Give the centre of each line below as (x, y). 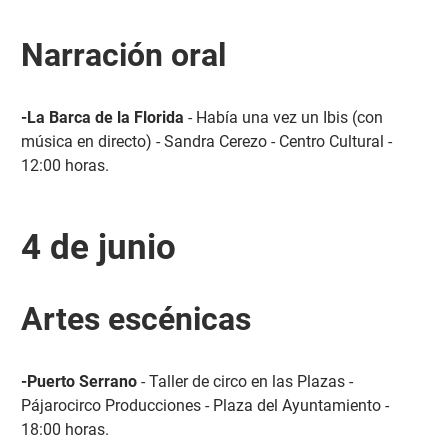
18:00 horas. (64, 429)
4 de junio (98, 246)
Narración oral (123, 54)
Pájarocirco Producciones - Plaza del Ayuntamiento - (204, 405)
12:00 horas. (64, 165)
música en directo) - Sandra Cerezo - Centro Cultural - (206, 141)
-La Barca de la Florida (102, 117)
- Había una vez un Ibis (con (283, 117)
